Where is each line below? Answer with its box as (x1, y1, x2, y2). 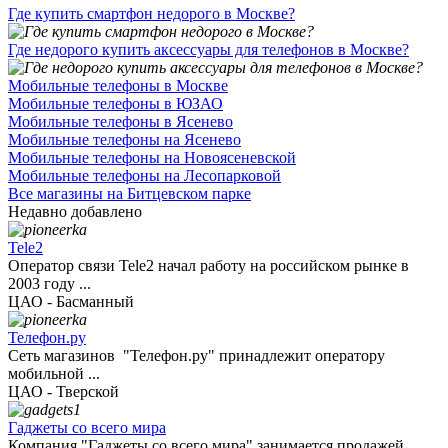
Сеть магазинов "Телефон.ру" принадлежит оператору (8, 347, 385, 365)
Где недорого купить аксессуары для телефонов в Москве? (8, 41, 409, 59)
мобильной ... (8, 365, 100, 383)
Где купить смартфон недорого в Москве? (8, 5, 295, 23)
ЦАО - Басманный (8, 293, 134, 311)
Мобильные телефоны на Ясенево (8, 131, 241, 149)
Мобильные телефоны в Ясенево (8, 113, 233, 131)
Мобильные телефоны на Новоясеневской (8, 149, 296, 167)
